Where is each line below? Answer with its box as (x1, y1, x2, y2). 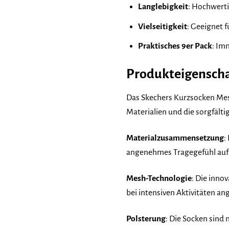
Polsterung (126, 214, 166, 223)
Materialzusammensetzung (126, 133, 224, 143)
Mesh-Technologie (126, 174, 192, 184)
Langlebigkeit (138, 2, 188, 12)
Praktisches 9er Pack (138, 41, 212, 51)
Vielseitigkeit (138, 21, 187, 31)
